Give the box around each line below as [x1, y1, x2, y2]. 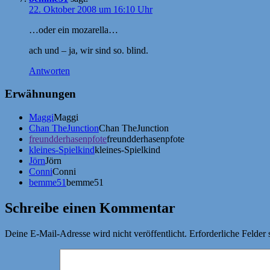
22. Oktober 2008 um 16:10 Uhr [29, 4, 152, 14]
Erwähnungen [5, 87, 76, 101]
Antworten [29, 65, 70, 76]
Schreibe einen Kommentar [5, 199, 175, 216]
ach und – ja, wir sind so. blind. [29, 45, 148, 55]
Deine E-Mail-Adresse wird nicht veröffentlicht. [5, 228, 187, 239]
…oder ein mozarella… [29, 24, 118, 35]
